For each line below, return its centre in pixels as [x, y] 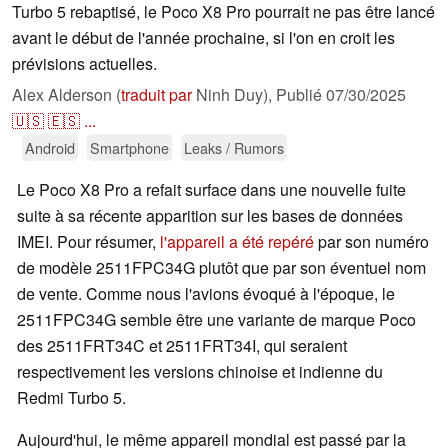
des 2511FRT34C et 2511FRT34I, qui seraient [182, 346]
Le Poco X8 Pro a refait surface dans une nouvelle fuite [211, 190]
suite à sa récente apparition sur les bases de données [210, 216]
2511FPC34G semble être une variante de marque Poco [216, 320]
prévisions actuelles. [84, 64]
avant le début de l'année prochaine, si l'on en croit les [203, 38]
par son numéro [371, 242]
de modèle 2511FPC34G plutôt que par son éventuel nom [221, 268]
